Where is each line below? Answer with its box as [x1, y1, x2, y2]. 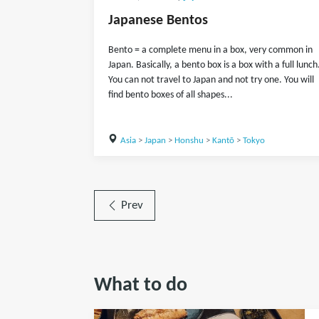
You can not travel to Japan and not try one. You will [108, 75, 314, 85]
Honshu [174, 136, 204, 145]
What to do [94, 276, 187, 296]
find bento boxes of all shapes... [108, 90, 233, 100]
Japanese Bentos [108, 14, 208, 28]
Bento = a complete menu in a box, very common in [108, 45, 313, 56]
